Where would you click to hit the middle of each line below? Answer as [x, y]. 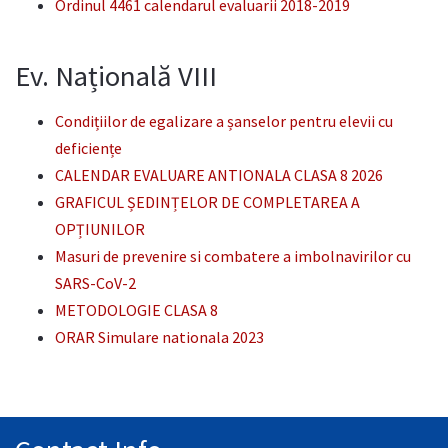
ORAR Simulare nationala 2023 [159, 336]
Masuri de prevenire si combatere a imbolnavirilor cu [233, 255]
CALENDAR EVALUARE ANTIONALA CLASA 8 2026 [219, 174]
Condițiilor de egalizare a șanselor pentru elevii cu [224, 120]
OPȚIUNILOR [100, 228]
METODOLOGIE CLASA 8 [136, 309]
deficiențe [88, 147]
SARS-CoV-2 [95, 282]
